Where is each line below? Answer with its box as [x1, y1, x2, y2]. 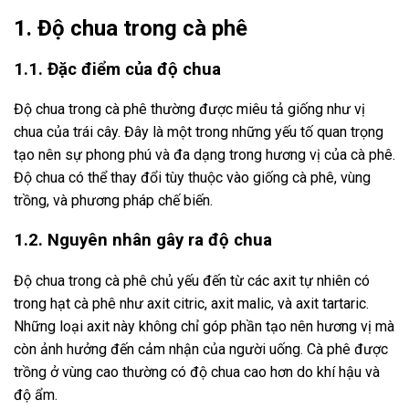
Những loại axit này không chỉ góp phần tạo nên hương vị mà [14, 317, 394, 335]
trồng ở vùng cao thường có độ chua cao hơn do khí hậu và [14, 362, 380, 381]
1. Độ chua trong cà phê [14, 15, 247, 41]
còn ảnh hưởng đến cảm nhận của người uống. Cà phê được [14, 340, 388, 358]
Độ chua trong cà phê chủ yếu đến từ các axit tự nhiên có [14, 271, 370, 289]
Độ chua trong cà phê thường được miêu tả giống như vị [14, 100, 365, 119]
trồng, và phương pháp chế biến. [14, 192, 213, 210]
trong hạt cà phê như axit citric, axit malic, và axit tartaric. [14, 294, 369, 312]
